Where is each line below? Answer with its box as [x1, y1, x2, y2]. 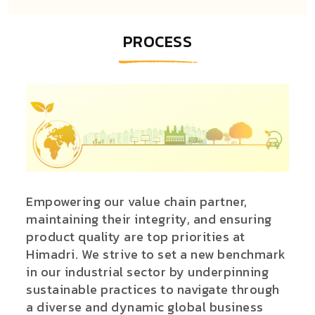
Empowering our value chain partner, [26, 191, 247, 211]
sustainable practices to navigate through [26, 279, 280, 299]
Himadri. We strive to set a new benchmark [26, 244, 286, 264]
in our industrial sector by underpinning [26, 262, 269, 281]
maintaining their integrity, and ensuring [26, 209, 272, 229]
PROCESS [122, 30, 193, 54]
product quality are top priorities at [26, 226, 245, 246]
